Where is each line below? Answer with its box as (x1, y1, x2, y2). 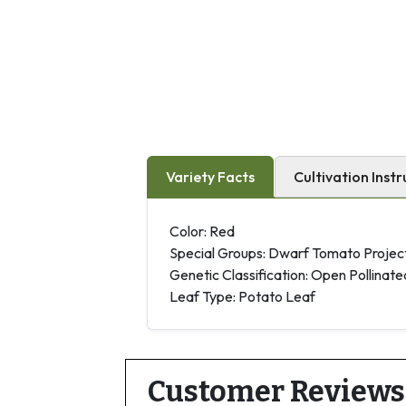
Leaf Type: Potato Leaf (169, 286, 315, 305)
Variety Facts (166, 167, 255, 186)
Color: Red (169, 221, 235, 240)
